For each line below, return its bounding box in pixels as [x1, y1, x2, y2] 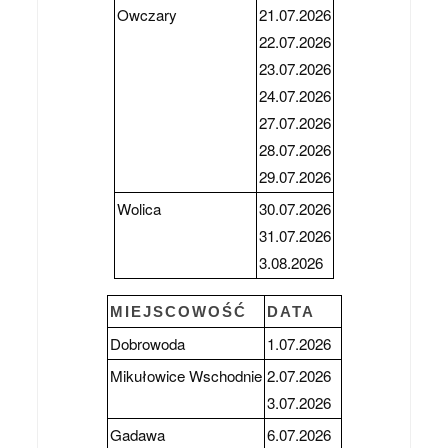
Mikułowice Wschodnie [109, 364, 262, 386]
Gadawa [109, 423, 165, 445]
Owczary [117, 3, 177, 25]
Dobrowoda [109, 332, 185, 354]
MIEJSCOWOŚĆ [109, 302, 247, 320]
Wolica [117, 197, 161, 219]
